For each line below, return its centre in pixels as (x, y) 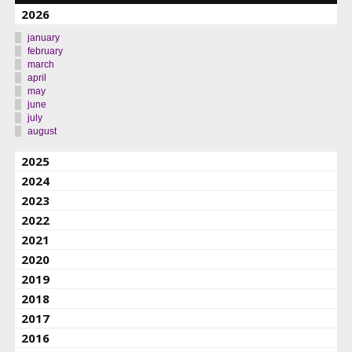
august (42, 131)
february (45, 51)
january (43, 37)
